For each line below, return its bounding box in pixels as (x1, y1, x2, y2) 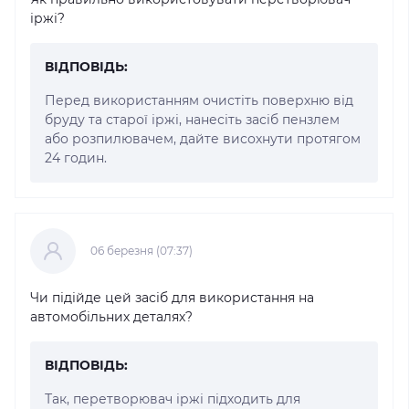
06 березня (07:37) (90, 243, 193, 257)
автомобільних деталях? (30, 308, 193, 325)
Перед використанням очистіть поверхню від (45, 91, 353, 109)
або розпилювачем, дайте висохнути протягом (45, 130, 361, 147)
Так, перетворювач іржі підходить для (45, 390, 300, 407)
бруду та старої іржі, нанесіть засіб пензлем (45, 110, 340, 128)
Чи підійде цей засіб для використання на (30, 288, 314, 306)
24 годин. (45, 149, 107, 166)
